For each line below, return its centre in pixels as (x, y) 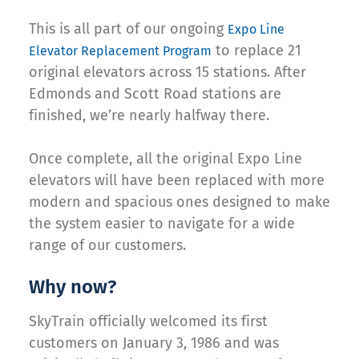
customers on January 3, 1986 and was (154, 343)
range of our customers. (107, 246)
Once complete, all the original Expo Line (165, 159)
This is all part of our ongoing (128, 29)
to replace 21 (256, 51)
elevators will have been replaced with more (177, 181)
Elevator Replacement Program (120, 51)
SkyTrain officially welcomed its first (148, 322)
